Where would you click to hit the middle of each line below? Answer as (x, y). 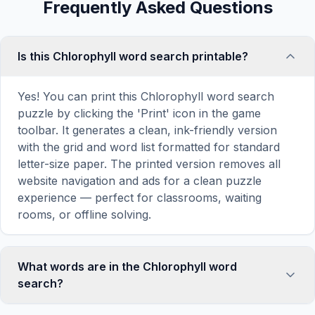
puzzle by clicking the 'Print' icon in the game (139, 113)
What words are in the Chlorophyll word (127, 266)
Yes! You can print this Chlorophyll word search (146, 96)
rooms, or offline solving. (84, 214)
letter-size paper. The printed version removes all (149, 164)
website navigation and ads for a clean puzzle (140, 181)
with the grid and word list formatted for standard (149, 147)
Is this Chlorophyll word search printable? (133, 56)
